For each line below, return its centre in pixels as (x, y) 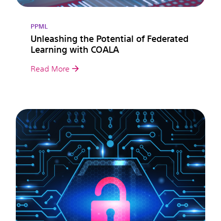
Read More (50, 68)
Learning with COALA (75, 49)
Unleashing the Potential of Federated (110, 38)
